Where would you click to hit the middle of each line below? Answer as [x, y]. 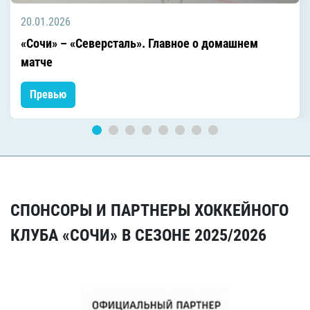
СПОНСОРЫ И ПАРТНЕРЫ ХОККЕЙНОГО [149, 210]
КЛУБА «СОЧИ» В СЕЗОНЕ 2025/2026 [138, 235]
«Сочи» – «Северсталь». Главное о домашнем [139, 43]
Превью [48, 94]
